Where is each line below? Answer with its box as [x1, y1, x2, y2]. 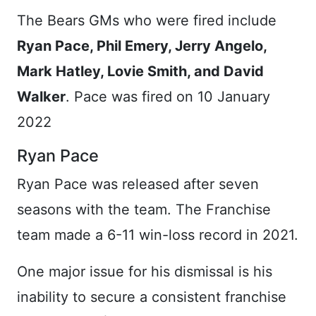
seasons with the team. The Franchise [17, 200, 271, 218]
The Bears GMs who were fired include [17, 11, 276, 29]
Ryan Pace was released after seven [17, 175, 259, 193]
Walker [17, 87, 66, 105]
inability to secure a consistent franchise [17, 288, 286, 305]
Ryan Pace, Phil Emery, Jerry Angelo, [17, 37, 267, 54]
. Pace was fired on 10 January [66, 87, 270, 105]
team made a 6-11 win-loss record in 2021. [17, 226, 298, 243]
